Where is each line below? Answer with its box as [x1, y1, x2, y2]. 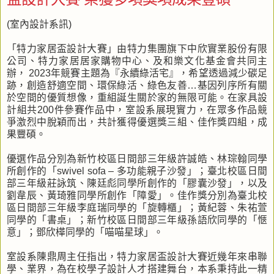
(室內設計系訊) [7, 18, 72, 29]
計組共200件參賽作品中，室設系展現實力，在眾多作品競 [7, 104, 267, 115]
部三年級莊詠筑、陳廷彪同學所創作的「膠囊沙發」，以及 [7, 177, 267, 188]
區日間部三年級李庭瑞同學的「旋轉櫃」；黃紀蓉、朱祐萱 [7, 202, 267, 213]
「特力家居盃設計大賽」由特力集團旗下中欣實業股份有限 [7, 43, 267, 54]
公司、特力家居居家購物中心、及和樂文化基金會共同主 [7, 55, 267, 66]
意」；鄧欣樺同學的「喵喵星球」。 [7, 226, 163, 237]
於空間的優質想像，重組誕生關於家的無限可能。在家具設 [7, 92, 267, 103]
